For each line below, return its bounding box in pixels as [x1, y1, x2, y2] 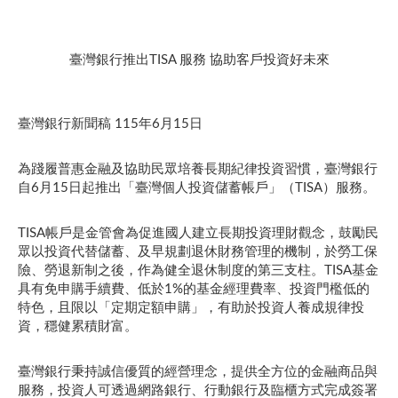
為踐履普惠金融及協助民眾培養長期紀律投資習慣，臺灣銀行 [18, 162, 378, 176]
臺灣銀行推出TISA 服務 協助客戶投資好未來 [68, 52, 330, 67]
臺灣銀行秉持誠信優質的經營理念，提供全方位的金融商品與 [18, 364, 378, 378]
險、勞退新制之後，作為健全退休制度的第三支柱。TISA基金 [18, 263, 378, 277]
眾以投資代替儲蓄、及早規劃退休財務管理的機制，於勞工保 [18, 244, 378, 259]
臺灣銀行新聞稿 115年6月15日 [18, 116, 203, 131]
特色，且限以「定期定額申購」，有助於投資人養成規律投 [18, 300, 364, 314]
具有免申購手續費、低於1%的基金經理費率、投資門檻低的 [18, 282, 370, 296]
